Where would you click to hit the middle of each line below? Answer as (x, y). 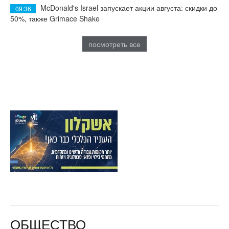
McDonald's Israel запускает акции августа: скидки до (129, 7)
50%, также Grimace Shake (55, 18)
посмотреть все (114, 44)
